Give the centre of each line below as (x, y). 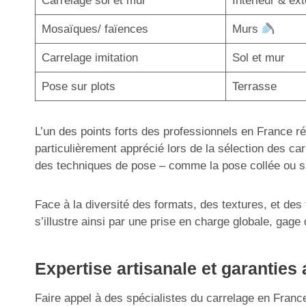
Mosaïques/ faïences (95, 29)
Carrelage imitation (89, 58)
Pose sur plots (78, 86)
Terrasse (254, 86)
